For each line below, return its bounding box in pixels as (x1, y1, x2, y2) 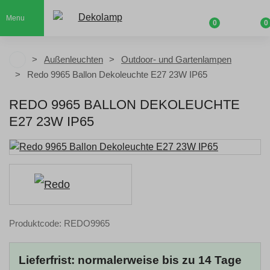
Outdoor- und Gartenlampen (121, 54, 231, 64)
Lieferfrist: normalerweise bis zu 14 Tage (19, 254, 242, 266)
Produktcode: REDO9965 (9, 218, 110, 228)
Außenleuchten (44, 54, 103, 64)
